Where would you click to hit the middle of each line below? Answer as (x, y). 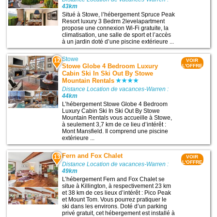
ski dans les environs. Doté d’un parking (115, 207)
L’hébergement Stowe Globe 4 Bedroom (115, 104)
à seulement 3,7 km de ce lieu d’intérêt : (114, 124)
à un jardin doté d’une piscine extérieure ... (118, 41)
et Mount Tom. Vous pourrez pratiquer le (115, 200)
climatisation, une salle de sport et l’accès (117, 35)
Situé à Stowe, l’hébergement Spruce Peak (119, 14)
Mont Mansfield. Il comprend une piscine (115, 131)
